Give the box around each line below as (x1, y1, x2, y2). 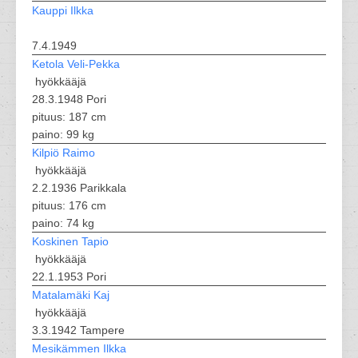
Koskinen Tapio (32, 235, 109, 248)
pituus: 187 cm (32, 110, 106, 123)
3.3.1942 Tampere (32, 324, 125, 336)
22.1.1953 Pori (32, 270, 106, 283)
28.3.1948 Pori (32, 93, 106, 105)
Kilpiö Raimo (32, 146, 95, 159)
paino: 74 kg (32, 217, 94, 229)
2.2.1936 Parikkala (32, 181, 126, 194)
